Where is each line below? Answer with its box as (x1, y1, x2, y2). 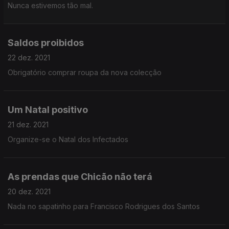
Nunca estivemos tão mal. (8, 1, 93, 10)
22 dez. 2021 (8, 53, 50, 62)
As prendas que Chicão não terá (8, 171, 152, 182)
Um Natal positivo (8, 104, 88, 115)
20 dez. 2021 (8, 187, 51, 196)
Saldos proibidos (8, 37, 84, 48)
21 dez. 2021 (8, 120, 49, 129)
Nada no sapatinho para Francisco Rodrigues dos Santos (8, 202, 200, 211)
